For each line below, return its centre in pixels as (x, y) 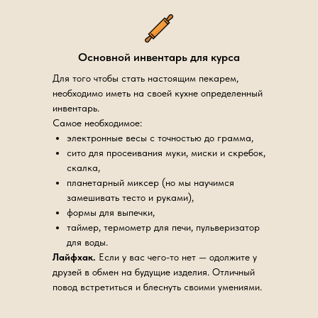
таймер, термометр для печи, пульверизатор (163, 227)
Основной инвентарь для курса (159, 57)
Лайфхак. (74, 257)
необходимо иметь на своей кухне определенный (158, 93)
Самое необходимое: (97, 123)
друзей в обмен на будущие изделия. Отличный (154, 272)
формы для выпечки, (111, 212)
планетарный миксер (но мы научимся (150, 182)
